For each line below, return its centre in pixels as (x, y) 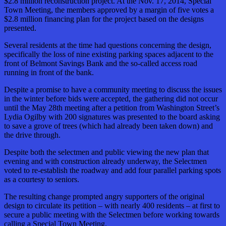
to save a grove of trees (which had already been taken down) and (108, 126)
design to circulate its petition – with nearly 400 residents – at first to (112, 206)
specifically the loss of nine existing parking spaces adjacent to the (109, 54)
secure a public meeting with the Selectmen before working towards (112, 215)
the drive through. (32, 135)
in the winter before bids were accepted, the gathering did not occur (111, 99)
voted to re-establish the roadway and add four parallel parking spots (112, 171)
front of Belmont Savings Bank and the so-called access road (101, 64)
